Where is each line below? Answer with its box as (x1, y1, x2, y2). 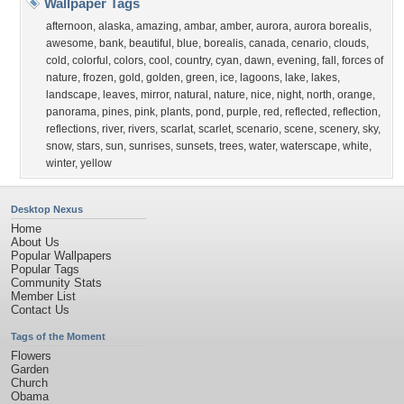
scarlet (198, 123, 231, 135)
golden (146, 71, 180, 84)
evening (277, 54, 317, 67)
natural (174, 88, 208, 101)
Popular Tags (11, 262, 79, 276)
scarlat (161, 123, 193, 135)
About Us (11, 235, 60, 249)
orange (337, 88, 372, 101)
